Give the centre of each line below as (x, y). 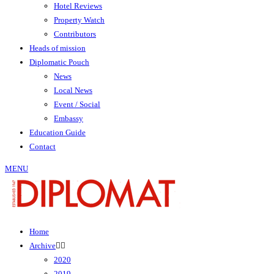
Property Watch (79, 20)
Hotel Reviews (78, 6)
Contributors (75, 34)
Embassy (68, 118)
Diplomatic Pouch (59, 62)
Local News (73, 90)
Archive (43, 246)
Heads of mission (57, 48)
